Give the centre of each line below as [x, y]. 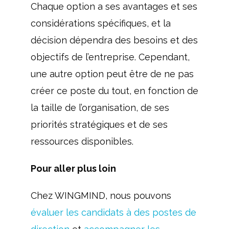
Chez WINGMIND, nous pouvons [101, 196]
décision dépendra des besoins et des [114, 40]
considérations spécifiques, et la [100, 23]
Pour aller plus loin [73, 168]
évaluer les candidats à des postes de [113, 212]
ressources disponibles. [82, 141]
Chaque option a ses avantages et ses [114, 6]
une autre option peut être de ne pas [112, 74]
